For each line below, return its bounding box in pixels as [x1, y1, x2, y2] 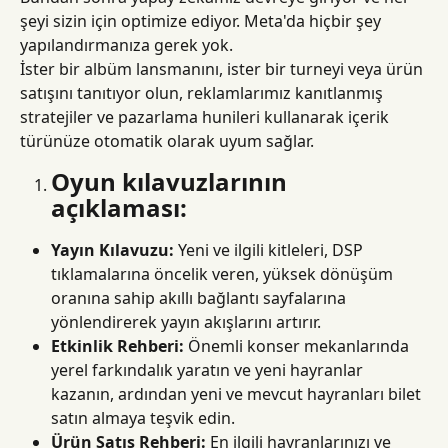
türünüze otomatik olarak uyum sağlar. [20, 130, 314, 153]
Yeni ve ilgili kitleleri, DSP [174, 239, 367, 262]
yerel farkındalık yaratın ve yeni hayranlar [51, 359, 367, 382]
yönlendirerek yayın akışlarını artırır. [51, 311, 321, 334]
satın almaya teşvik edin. [51, 407, 235, 430]
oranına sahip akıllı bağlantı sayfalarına [51, 287, 350, 310]
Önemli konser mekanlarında [184, 335, 413, 358]
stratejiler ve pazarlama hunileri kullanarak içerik [20, 106, 393, 129]
